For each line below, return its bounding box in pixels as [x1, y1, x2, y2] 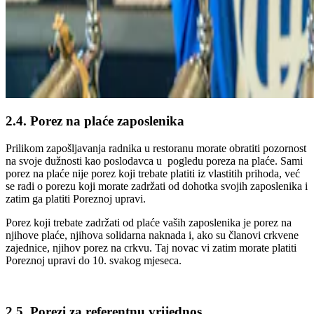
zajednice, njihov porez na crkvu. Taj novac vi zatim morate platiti [6, 242, 296, 254]
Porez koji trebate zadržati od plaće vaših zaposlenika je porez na [6, 217, 292, 229]
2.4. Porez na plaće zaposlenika [6, 114, 184, 129]
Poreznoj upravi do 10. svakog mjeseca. [6, 254, 182, 267]
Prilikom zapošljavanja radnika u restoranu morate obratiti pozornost [6, 142, 306, 155]
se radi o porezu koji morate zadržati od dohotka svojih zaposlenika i [6, 180, 308, 193]
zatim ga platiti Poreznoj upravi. [6, 193, 146, 205]
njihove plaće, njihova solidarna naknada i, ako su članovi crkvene [6, 229, 299, 242]
